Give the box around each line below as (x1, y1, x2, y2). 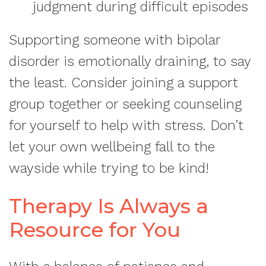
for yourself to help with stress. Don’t (9, 118, 243, 134)
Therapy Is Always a (9, 194, 208, 218)
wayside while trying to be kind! (9, 160, 213, 176)
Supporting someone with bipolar (9, 32, 220, 48)
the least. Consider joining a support (9, 75, 238, 91)
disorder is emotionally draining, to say (9, 53, 251, 69)
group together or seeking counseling (9, 96, 242, 112)
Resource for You (9, 217, 180, 242)
